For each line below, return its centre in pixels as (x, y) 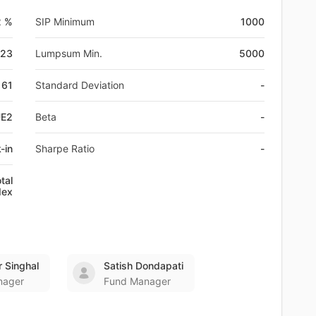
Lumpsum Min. (69, 53)
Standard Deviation (80, 85)
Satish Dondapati (144, 265)
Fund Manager (137, 281)
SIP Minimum (65, 21)
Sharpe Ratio (65, 148)
